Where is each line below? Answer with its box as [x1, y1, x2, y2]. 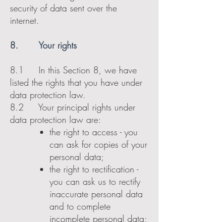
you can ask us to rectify [50, 175, 140, 187]
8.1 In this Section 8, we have [10, 64, 137, 76]
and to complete [50, 200, 111, 212]
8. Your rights [10, 39, 77, 51]
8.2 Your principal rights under [10, 101, 135, 113]
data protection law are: [10, 113, 101, 125]
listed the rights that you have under [10, 76, 142, 88]
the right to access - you [50, 126, 138, 138]
